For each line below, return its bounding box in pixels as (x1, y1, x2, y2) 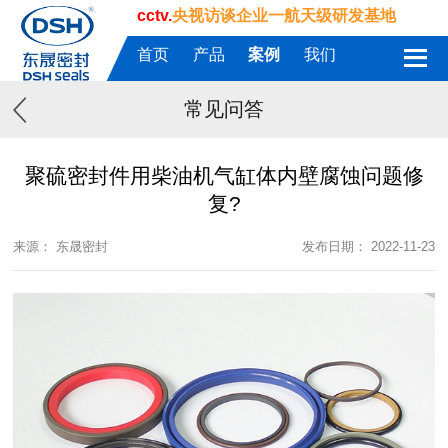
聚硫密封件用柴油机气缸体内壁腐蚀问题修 (24, 163, 424, 187)
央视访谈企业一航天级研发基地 (172, 7, 397, 25)
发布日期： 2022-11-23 (301, 239, 435, 255)
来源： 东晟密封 (13, 239, 109, 255)
